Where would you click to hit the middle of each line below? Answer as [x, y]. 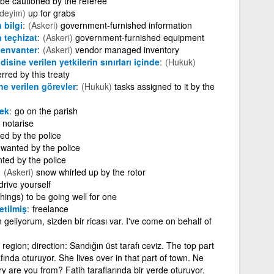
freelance [50, 208]
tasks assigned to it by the [164, 86]
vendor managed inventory [127, 49]
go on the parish [46, 110]
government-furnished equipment [139, 37]
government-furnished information [126, 25]
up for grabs [51, 13]
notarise [18, 123]
